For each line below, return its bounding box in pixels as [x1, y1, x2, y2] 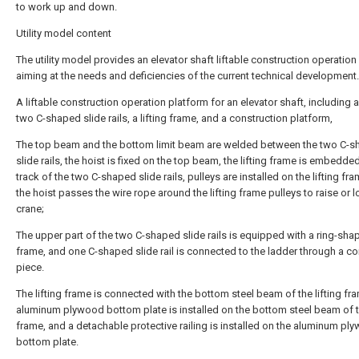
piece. [16, 261, 44, 273]
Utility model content [16, 27, 111, 39]
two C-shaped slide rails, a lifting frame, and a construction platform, [16, 112, 333, 124]
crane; [16, 203, 44, 215]
